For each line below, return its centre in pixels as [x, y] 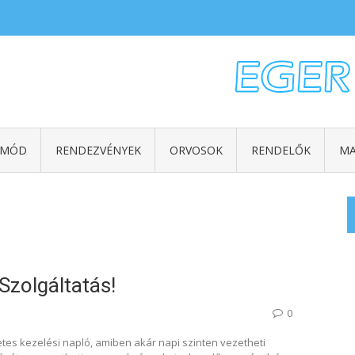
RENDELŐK [281, 150]
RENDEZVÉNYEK [98, 150]
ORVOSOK [196, 150]
